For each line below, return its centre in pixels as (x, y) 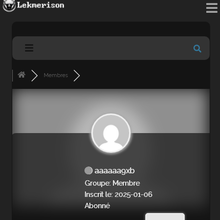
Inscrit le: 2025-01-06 (118, 194)
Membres (56, 75)
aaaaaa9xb (113, 171)
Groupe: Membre (112, 183)
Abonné (97, 206)
